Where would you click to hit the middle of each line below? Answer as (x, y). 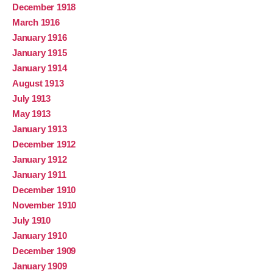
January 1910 (40, 236)
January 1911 (39, 175)
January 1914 (40, 68)
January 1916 (40, 38)
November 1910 (44, 205)
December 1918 (44, 7)
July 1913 (31, 99)
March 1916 (36, 23)
